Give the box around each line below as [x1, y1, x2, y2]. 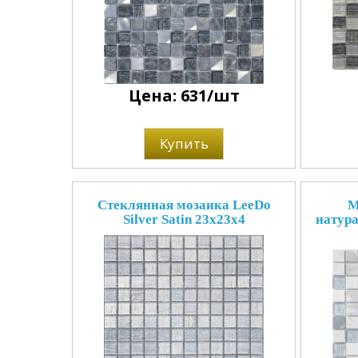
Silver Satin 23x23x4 [122, 212, 245, 227]
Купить [159, 134, 209, 153]
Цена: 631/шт [128, 85, 240, 106]
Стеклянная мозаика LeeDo [97, 197, 271, 213]
